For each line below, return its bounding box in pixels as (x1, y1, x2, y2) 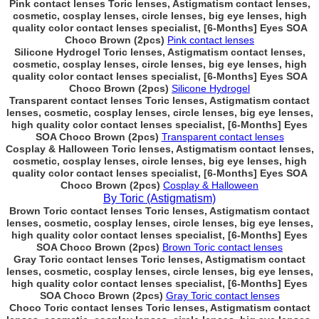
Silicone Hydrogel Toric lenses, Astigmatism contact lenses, (14, 46, 305, 58)
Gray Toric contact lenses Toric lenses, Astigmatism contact (14, 253, 305, 265)
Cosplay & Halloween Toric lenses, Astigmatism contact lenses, (5, 143, 314, 155)
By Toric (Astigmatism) (103, 192, 216, 204)
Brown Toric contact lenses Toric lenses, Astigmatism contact (9, 205, 310, 216)
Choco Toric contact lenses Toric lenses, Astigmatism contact (9, 302, 310, 313)
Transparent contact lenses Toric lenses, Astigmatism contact (9, 95, 310, 106)
